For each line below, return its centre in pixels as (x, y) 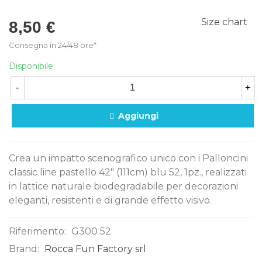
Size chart (224, 22)
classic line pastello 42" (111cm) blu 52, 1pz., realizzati (128, 173)
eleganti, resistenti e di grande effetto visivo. (110, 201)
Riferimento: (37, 232)
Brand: (24, 249)
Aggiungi (138, 116)
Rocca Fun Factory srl (95, 249)
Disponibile (31, 66)
